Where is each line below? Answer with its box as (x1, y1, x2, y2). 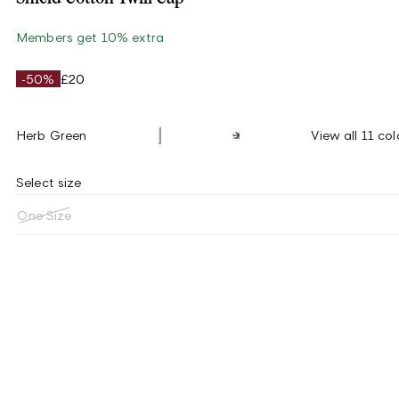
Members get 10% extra (16, 29, 164, 45)
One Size (17, 207, 72, 223)
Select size (16, 175, 82, 190)
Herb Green (16, 127, 87, 142)
